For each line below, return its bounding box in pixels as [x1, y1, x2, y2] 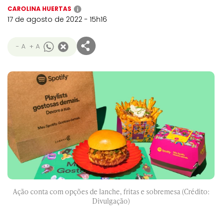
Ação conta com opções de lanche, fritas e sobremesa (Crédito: [12, 187, 210, 197]
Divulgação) [92, 196, 130, 206]
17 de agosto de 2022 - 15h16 [7, 14, 107, 24]
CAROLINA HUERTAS [7, 4, 71, 13]
